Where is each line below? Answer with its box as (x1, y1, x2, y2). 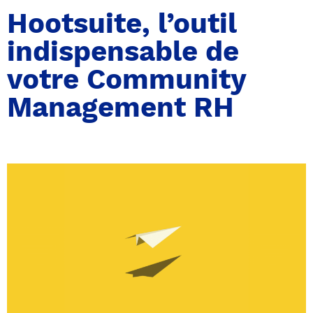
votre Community (7, 63, 246, 96)
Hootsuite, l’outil (7, 7, 236, 41)
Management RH (7, 91, 234, 124)
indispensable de (7, 35, 239, 68)
